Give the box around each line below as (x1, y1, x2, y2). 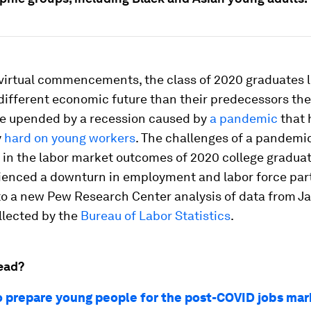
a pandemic (210, 111, 278, 126)
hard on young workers (4, 131, 135, 145)
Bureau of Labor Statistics (81, 208, 230, 223)
